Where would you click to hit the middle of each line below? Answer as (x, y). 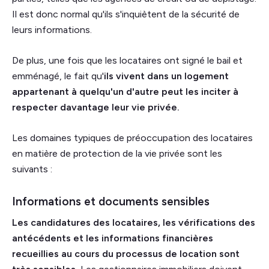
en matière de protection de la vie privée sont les (117, 153)
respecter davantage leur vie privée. (96, 107)
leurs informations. (52, 29)
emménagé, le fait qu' (58, 76)
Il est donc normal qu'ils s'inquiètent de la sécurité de (126, 14)
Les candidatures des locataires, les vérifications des (134, 222)
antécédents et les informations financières (113, 238)
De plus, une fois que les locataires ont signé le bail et (127, 60)
